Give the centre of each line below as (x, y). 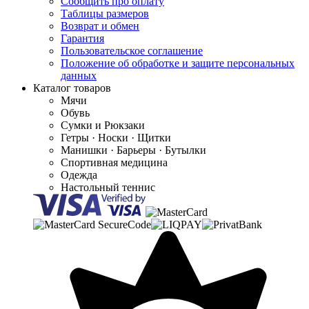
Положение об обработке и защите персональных (178, 63)
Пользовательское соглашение (132, 50)
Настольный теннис (108, 187)
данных (79, 75)
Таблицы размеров (105, 13)
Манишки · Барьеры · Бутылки (133, 150)
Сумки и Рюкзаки (103, 125)
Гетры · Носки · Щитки (116, 137)
